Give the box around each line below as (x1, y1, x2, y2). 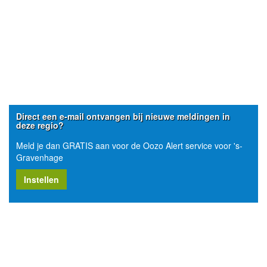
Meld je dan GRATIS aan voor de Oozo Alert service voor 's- (16, 139, 243, 151)
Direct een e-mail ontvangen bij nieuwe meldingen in (16, 110, 230, 122)
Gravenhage (16, 151, 63, 163)
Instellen (24, 173, 59, 185)
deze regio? (16, 119, 64, 131)
